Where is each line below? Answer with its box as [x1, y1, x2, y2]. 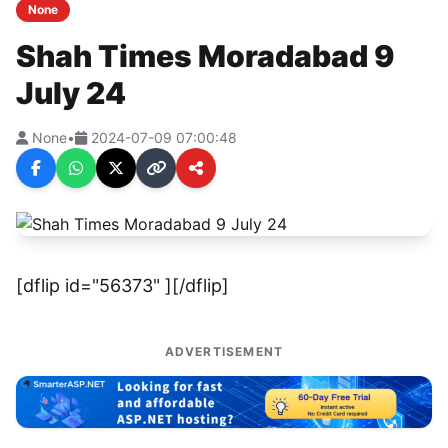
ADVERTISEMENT [164, 344, 284, 360]
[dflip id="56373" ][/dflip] [16, 275, 229, 297]
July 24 [16, 75, 126, 112]
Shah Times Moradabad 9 [16, 38, 395, 75]
